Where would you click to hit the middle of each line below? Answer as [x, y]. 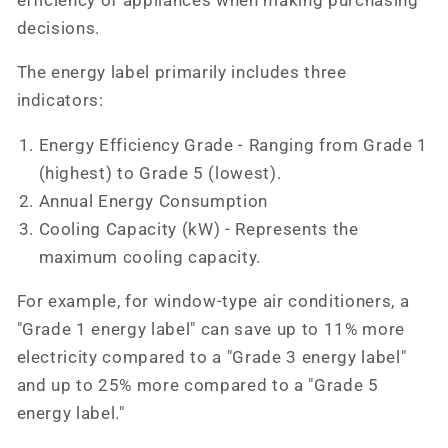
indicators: [60, 101]
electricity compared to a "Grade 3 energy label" [211, 358]
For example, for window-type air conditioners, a [213, 302]
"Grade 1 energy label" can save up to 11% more [210, 330]
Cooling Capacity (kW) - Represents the [198, 229]
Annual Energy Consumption [153, 201]
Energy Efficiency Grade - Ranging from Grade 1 [233, 145]
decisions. [58, 28]
